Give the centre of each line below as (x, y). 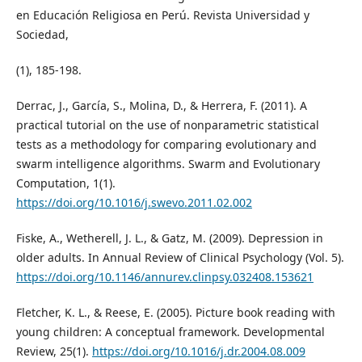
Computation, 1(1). (65, 183)
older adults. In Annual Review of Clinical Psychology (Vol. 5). (180, 258)
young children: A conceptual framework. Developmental (170, 332)
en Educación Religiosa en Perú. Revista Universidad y (162, 15)
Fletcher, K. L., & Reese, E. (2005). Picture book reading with (175, 313)
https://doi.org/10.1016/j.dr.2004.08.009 (198, 351)
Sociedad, (42, 35)
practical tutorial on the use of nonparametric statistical (167, 125)
